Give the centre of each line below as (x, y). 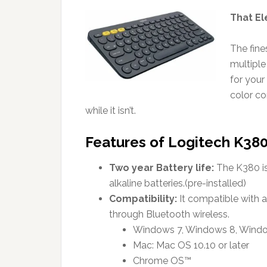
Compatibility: (144, 198)
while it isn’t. (111, 110)
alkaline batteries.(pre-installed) (178, 183)
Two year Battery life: (162, 167)
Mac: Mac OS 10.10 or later (191, 245)
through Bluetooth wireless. (169, 214)
